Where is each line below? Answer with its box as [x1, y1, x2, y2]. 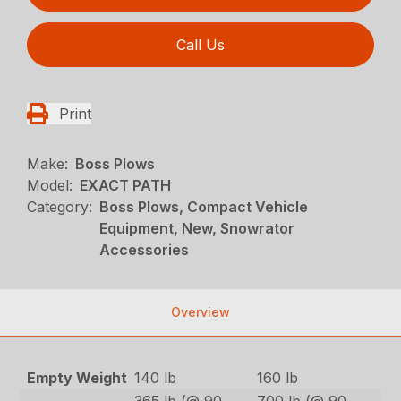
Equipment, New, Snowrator [99, 218, 295, 237]
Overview [171, 303, 230, 320]
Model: [27, 175, 73, 194]
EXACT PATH [80, 175, 172, 194]
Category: [27, 197, 93, 216]
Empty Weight [26, 368, 127, 387]
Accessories [99, 240, 190, 259]
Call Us [176, 35, 225, 54]
